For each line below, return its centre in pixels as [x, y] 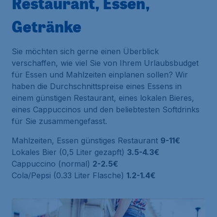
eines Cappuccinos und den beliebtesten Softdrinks [106, 109]
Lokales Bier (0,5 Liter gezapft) [69, 152]
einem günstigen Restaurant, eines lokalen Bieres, [103, 98]
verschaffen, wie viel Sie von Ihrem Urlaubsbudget [105, 63]
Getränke [46, 26]
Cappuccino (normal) [52, 163]
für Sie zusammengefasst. [59, 121]
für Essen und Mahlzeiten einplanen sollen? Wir [100, 74]
